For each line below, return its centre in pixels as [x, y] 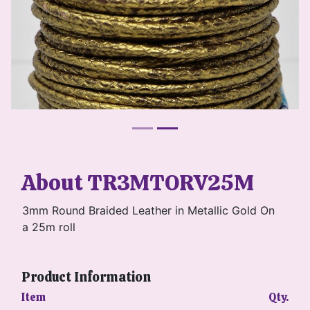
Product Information [86, 277]
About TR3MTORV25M [138, 183]
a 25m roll [49, 227]
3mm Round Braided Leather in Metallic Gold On [148, 210]
